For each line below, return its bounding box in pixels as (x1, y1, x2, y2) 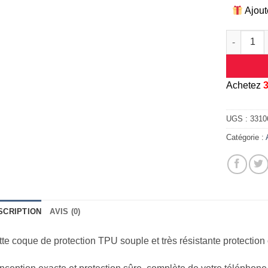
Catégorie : (226, 133, 266, 142)
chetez (233, 80, 264, 90)
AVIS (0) (50, 207, 81, 217)
